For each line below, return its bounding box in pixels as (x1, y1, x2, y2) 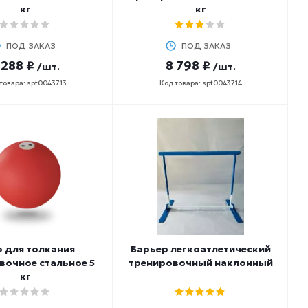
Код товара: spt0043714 (159, 78, 242, 87)
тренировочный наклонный (128, 256, 273, 269)
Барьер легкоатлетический (130, 243, 271, 255)
